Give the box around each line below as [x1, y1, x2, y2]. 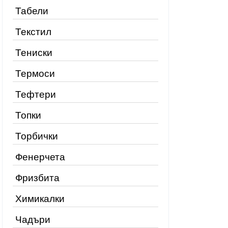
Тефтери [15, 89, 56, 100]
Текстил [15, 26, 51, 37]
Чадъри [15, 214, 50, 225]
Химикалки [15, 193, 65, 204]
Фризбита [15, 173, 60, 183]
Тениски [15, 47, 52, 58]
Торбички [15, 131, 58, 141]
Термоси [15, 68, 55, 79]
